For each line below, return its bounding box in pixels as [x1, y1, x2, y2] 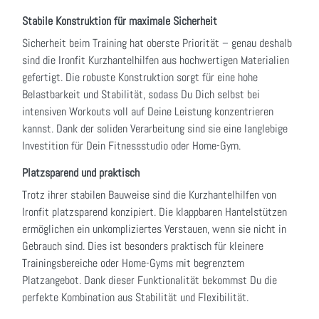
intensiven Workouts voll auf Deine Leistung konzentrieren [22, 104, 273, 120]
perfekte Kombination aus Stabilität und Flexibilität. [22, 290, 249, 305]
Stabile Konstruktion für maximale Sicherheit [22, 14, 217, 29]
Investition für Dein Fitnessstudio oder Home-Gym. [22, 138, 241, 154]
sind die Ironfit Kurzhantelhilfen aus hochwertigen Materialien [22, 53, 289, 68]
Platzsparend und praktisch [22, 165, 140, 181]
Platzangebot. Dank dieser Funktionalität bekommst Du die [22, 273, 277, 288]
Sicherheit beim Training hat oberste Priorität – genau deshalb [22, 36, 292, 51]
